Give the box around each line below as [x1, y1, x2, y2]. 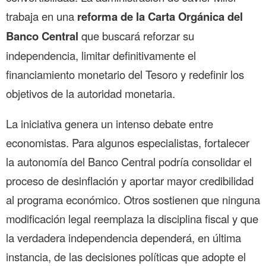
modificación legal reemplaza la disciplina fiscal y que [6, 210, 258, 226]
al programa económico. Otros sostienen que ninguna [6, 191, 260, 207]
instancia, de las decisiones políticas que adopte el [6, 248, 246, 264]
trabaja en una [6, 8, 77, 24]
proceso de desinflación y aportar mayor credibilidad [6, 172, 254, 188]
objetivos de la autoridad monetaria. [6, 85, 175, 102]
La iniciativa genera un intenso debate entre [6, 115, 213, 131]
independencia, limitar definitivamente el [6, 47, 196, 64]
